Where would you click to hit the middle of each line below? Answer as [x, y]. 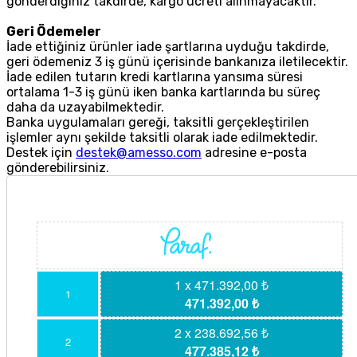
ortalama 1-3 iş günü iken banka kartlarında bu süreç [163, 92]
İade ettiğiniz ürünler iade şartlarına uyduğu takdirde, [168, 47]
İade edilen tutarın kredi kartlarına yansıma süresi [155, 77]
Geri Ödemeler [54, 32]
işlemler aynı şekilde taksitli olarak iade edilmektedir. [162, 138]
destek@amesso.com [139, 153]
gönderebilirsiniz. [58, 168]
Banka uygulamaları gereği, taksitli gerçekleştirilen [158, 123]
